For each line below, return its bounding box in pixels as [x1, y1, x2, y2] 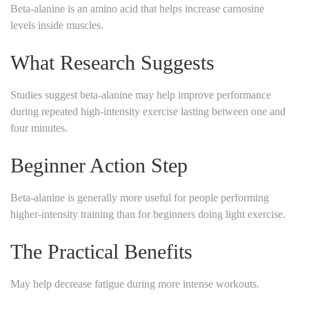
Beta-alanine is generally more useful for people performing [10, 191, 269, 203]
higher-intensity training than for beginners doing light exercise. [10, 208, 286, 220]
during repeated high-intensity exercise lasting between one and [10, 105, 286, 117]
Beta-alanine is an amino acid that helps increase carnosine [10, 2, 264, 14]
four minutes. [10, 121, 68, 134]
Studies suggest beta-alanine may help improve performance [10, 88, 271, 101]
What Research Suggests [10, 50, 215, 74]
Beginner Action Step [10, 153, 188, 177]
